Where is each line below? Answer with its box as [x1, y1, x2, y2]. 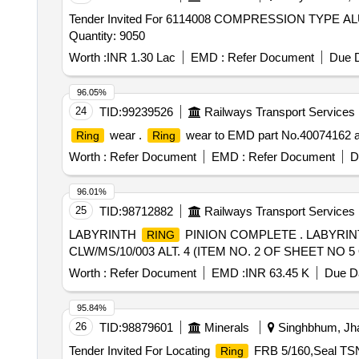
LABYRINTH [68, 228, 139, 241]
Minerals [204, 321, 249, 334]
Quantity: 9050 [68, 29, 145, 42]
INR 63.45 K [244, 266, 309, 280]
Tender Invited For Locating [68, 344, 213, 357]
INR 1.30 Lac [106, 50, 175, 64]
